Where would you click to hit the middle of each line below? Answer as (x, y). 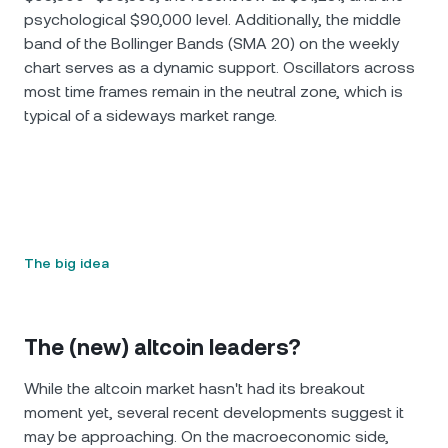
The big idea (66, 263)
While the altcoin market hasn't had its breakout (194, 388)
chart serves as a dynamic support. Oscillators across (219, 67)
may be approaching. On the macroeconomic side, (206, 436)
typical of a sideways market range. (150, 115)
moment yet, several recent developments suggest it (214, 412)
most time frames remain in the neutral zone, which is (213, 91)
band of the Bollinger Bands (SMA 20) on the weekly (211, 43)
